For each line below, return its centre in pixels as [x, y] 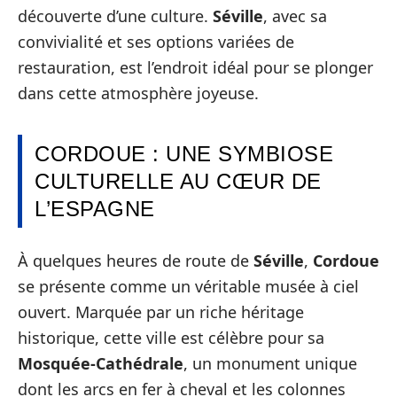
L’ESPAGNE [95, 209]
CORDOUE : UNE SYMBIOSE [184, 154]
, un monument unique [270, 363]
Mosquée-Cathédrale [101, 363]
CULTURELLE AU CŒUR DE [178, 181]
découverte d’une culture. [115, 16]
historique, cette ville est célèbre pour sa [171, 337]
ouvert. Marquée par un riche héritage [161, 311]
